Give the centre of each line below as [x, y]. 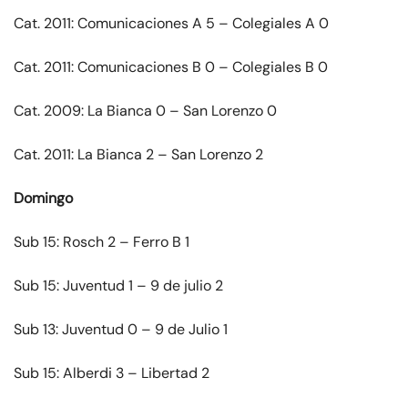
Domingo [43, 199]
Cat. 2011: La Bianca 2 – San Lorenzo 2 [138, 155]
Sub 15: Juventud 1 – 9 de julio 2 [118, 286]
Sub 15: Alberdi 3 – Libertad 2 [112, 373]
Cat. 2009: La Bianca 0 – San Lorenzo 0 [145, 111]
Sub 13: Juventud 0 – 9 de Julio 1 [121, 330]
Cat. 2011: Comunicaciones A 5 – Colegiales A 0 [171, 24]
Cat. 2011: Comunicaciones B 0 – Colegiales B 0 [171, 67]
